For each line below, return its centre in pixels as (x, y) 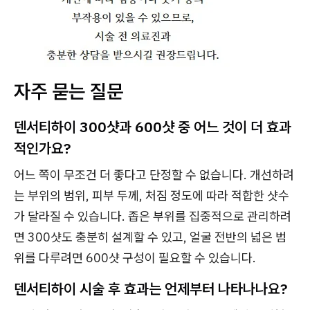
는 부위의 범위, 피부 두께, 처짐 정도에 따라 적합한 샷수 (152, 196)
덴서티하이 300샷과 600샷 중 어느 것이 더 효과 (153, 127)
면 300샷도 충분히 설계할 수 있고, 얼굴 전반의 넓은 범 (150, 237)
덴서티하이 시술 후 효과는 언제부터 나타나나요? (151, 289)
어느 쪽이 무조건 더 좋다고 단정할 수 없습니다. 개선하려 (154, 175)
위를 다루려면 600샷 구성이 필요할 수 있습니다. (135, 258)
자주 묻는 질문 (69, 91)
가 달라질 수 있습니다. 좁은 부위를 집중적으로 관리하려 (153, 217)
